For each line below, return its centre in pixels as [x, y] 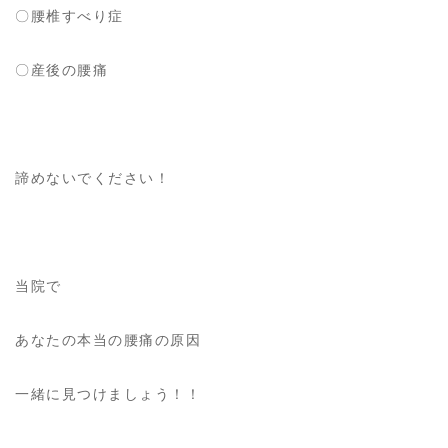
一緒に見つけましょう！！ [108, 393]
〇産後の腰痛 [61, 69]
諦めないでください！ [92, 177]
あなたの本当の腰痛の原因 [108, 339]
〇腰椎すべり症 [69, 15]
